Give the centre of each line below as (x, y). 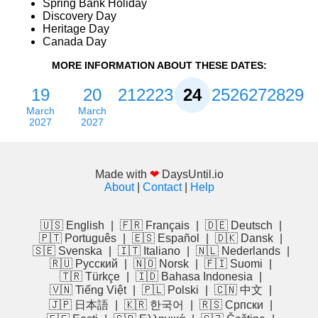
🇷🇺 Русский (84, 264)
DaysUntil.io (192, 175)
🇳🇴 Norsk (161, 264)
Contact (162, 187)
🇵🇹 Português (78, 238)
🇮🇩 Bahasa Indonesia (194, 277)
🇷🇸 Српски (231, 305)
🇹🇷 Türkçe (90, 277)
